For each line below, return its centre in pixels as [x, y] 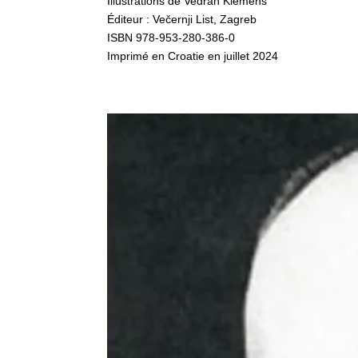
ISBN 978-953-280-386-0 [171, 37]
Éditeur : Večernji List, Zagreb [182, 19]
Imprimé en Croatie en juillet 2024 [193, 56]
